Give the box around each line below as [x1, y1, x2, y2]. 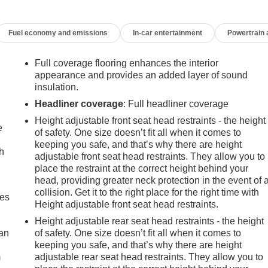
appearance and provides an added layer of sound [35, 70, 248, 81]
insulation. [35, 82, 79, 93]
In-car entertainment [133, 29, 203, 38]
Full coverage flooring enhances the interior [35, 58, 219, 69]
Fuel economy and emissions [8, 29, 108, 38]
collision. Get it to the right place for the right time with [35, 187, 260, 198]
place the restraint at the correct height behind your [35, 163, 249, 174]
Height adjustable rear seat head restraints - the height [35, 216, 264, 227]
